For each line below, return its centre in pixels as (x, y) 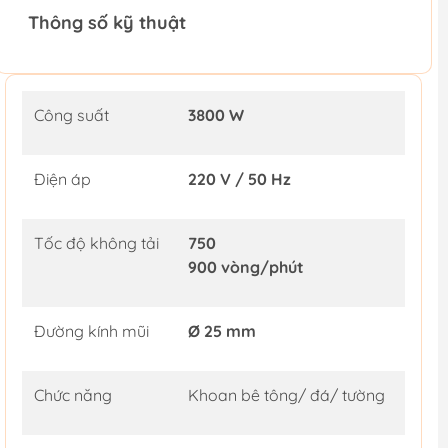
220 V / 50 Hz (239, 179)
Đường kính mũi (91, 331)
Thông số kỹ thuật (106, 23)
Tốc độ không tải (96, 243)
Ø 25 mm (221, 331)
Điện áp (62, 179)
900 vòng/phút (245, 267)
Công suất (71, 115)
